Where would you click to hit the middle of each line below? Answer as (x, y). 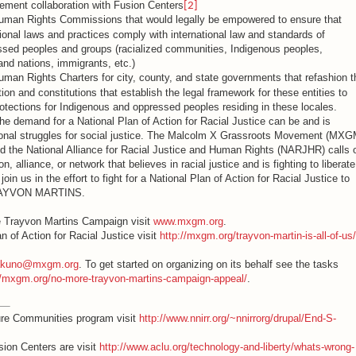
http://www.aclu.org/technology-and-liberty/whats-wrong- (226, 347)
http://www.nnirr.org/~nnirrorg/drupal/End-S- (237, 318)
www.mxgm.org (188, 221)
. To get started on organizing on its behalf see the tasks (208, 264)
